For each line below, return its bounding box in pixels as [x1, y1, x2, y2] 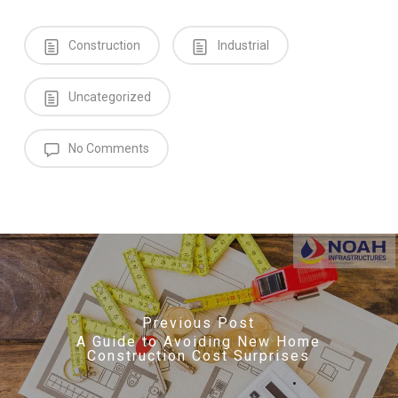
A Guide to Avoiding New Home [76, 332, 322, 350]
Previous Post [142, 314, 256, 331]
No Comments [66, 141, 150, 155]
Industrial [214, 38, 269, 52]
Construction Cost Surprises [87, 346, 311, 364]
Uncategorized [66, 90, 152, 104]
